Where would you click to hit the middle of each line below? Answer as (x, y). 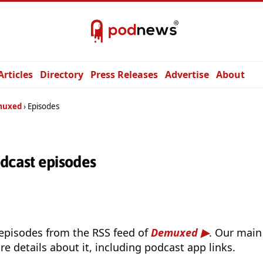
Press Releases (124, 75)
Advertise (187, 75)
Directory (62, 75)
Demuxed (174, 233)
